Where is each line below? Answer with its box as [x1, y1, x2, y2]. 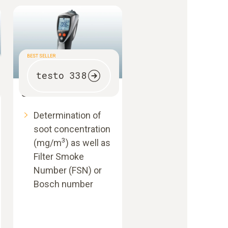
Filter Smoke [34, 151, 84, 162]
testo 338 [36, 69, 87, 82]
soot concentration [34, 123, 110, 134]
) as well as [66, 137, 110, 148]
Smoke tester [21, 88, 79, 99]
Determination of [34, 109, 101, 121]
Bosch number [34, 178, 93, 189]
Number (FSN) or [34, 164, 102, 176]
